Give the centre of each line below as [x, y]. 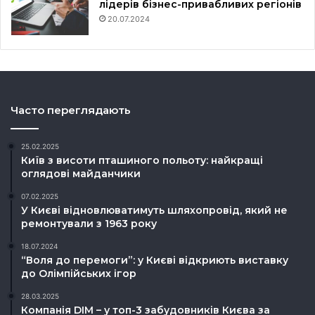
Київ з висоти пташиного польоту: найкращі [142, 161]
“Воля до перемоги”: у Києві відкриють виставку [155, 261]
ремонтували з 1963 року [89, 224]
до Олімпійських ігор [79, 274]
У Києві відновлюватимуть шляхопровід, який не [154, 211]
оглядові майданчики [81, 174]
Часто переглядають [71, 110]
